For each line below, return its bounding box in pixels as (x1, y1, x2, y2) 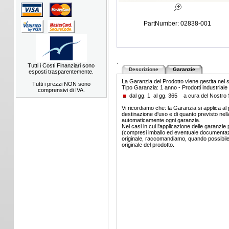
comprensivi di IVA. (37, 87, 85, 93)
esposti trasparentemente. (29, 68, 94, 75)
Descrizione (129, 66, 159, 72)
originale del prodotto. (121, 142, 174, 148)
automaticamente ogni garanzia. (121, 117, 200, 123)
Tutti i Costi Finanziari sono (28, 62, 95, 68)
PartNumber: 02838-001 (144, 20, 212, 28)
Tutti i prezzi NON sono (32, 81, 90, 87)
